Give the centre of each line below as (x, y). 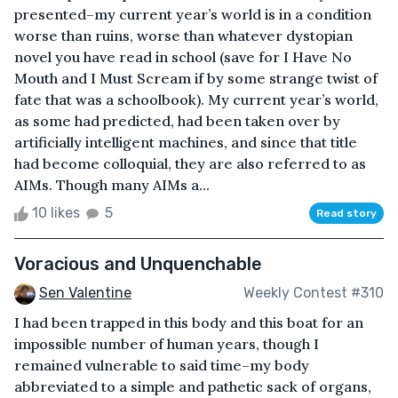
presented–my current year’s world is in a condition (193, 14)
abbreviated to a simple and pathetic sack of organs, (193, 386)
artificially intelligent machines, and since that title (186, 142)
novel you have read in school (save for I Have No (183, 56)
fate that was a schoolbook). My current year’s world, (196, 99)
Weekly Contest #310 (314, 293)
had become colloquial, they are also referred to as (190, 163)
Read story (346, 213)
